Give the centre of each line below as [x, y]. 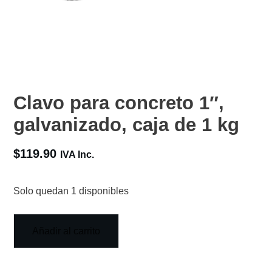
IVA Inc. [77, 154]
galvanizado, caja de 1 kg [126, 124]
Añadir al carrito [66, 231]
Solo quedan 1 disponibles [71, 191]
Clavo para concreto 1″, [119, 103]
